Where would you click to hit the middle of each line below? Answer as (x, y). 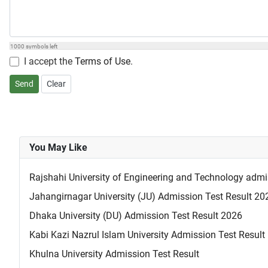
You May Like (58, 148)
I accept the (49, 62)
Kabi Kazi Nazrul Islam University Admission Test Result (147, 235)
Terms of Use (103, 62)
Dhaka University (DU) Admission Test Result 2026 (136, 216)
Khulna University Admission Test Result (114, 254)
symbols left (41, 47)
